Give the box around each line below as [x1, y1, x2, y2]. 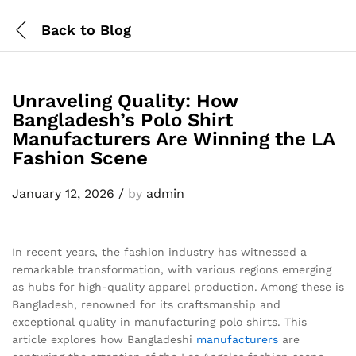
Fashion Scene [12, 147, 148, 169]
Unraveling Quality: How [12, 90, 238, 112]
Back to [41, 21, 95, 38]
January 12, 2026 [12, 186, 114, 201]
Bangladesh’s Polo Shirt [12, 109, 233, 131]
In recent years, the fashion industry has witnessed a [12, 246, 307, 258]
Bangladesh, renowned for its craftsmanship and [12, 298, 281, 311]
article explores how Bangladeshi [12, 333, 196, 346]
